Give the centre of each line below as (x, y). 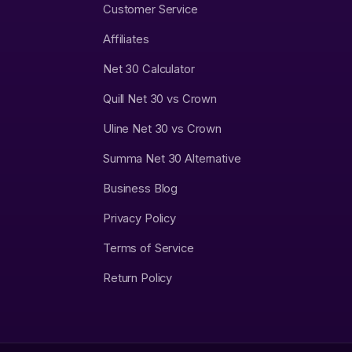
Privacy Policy (140, 219)
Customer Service (150, 10)
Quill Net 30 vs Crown (160, 99)
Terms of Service (148, 249)
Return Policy (138, 279)
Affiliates (126, 40)
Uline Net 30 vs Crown (163, 129)
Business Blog (141, 189)
